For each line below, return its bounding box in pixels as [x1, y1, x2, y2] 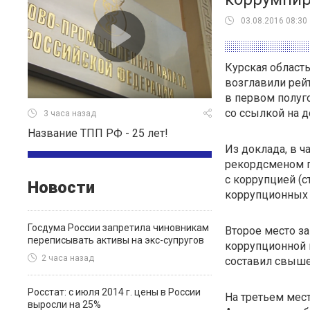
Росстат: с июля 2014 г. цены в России [28, 286, 201, 298]
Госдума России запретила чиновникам [28, 222, 209, 233]
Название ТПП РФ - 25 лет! [28, 127, 168, 140]
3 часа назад [44, 109, 96, 119]
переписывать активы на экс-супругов [28, 235, 204, 246]
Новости [28, 178, 95, 197]
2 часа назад [42, 253, 94, 264]
